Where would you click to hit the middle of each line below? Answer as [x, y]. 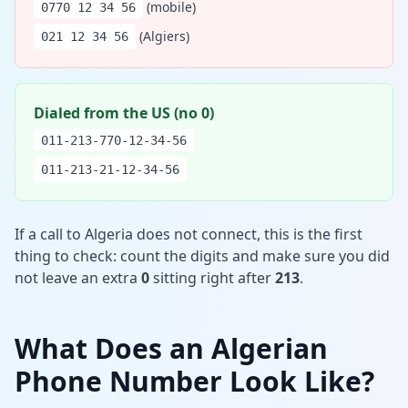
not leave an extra [78, 277]
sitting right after [212, 277]
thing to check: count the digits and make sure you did [202, 255]
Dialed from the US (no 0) [124, 112]
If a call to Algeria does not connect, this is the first [189, 234]
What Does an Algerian [171, 348]
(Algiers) [163, 36]
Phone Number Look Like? [194, 381]
